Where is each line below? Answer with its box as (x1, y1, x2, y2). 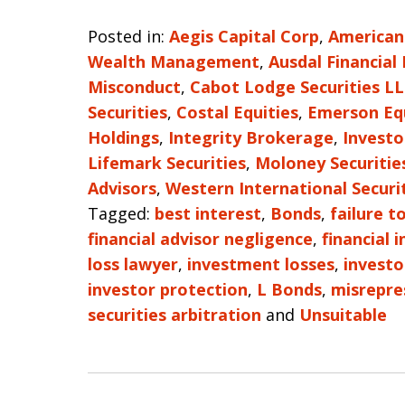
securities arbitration (88, 304, 261, 325)
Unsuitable (299, 304, 387, 325)
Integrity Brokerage (168, 127, 334, 148)
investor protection (88, 278, 248, 300)
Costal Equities (176, 101, 298, 123)
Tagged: (88, 202, 150, 224)
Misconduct (88, 76, 181, 98)
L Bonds (257, 278, 322, 300)
